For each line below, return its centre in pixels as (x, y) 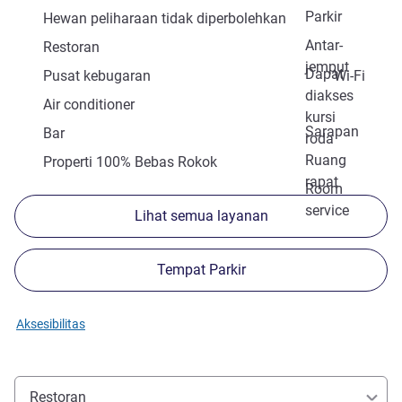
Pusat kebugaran (97, 76)
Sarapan (332, 132)
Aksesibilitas (51, 324)
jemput (327, 67)
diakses (329, 96)
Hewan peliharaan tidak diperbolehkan (165, 19)
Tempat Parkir (201, 270)
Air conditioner (89, 105)
